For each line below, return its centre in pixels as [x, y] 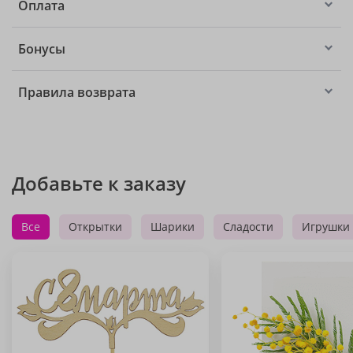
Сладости [248, 227]
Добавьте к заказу [99, 183]
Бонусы [42, 49]
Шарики [173, 227]
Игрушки [326, 227]
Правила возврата [77, 92]
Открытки [95, 227]
